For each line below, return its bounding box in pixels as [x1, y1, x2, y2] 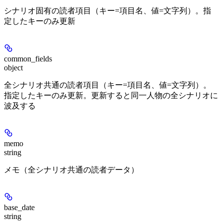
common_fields [4, 54, 52, 63]
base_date [4, 203, 35, 212]
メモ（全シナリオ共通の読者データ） [4, 165, 139, 174]
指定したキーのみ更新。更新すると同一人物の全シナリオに [4, 91, 218, 100]
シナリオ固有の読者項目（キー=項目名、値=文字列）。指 [4, 6, 211, 15]
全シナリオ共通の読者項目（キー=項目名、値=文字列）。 [4, 80, 211, 89]
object [4, 63, 23, 72]
